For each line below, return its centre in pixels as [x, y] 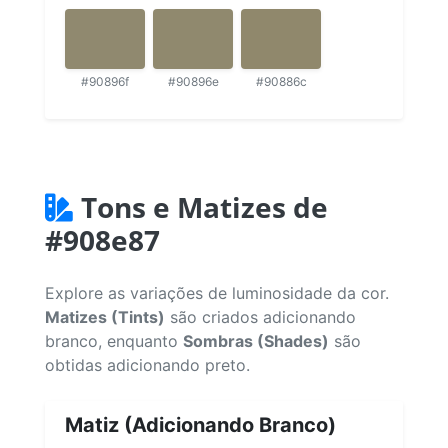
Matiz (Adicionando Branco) [200, 424]
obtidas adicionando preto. [147, 364]
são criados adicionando [260, 316]
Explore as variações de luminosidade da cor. [217, 292]
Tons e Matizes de [204, 206]
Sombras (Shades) [256, 340]
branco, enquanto [114, 340]
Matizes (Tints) [105, 316]
